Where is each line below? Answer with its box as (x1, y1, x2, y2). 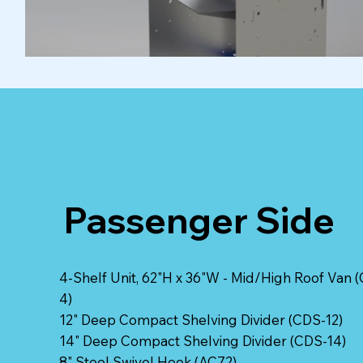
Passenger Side (64, 198, 335, 243)
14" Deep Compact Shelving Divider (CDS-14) (58, 332, 346, 350)
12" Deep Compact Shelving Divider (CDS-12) (58, 311, 343, 329)
